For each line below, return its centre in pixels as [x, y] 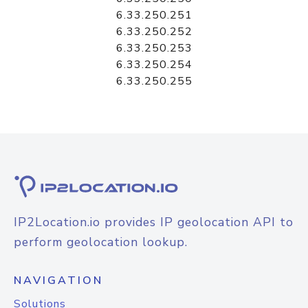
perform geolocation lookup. [101, 242]
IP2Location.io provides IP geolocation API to [154, 222]
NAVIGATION [58, 280]
